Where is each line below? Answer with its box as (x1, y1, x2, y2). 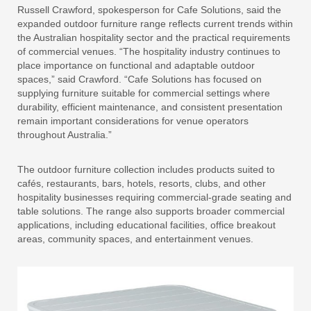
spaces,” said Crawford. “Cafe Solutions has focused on (17, 74, 262, 85)
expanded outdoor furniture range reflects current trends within (17, 18, 293, 29)
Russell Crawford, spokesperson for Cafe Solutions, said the (17, 4, 281, 15)
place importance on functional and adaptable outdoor (17, 60, 255, 71)
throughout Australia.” (17, 129, 112, 140)
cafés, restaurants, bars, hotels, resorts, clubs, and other (17, 178, 266, 189)
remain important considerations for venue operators (17, 115, 249, 126)
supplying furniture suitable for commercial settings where (17, 87, 270, 99)
